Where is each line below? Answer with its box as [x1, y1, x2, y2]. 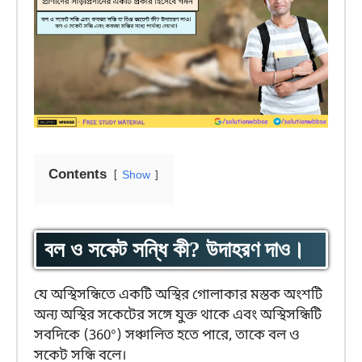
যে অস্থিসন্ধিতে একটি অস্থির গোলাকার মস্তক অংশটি [34, 286, 322, 305]
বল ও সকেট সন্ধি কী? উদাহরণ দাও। [44, 238, 305, 263]
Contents [48, 166, 107, 185]
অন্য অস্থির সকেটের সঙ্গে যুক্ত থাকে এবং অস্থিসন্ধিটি [34, 306, 322, 326]
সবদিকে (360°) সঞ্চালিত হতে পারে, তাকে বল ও [34, 326, 300, 346]
